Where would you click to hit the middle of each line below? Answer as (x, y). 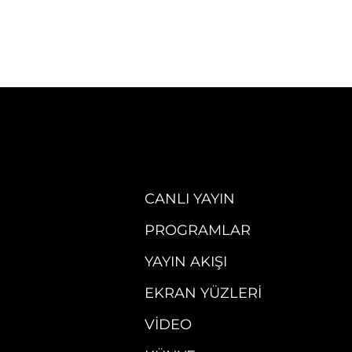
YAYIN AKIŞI (185, 261)
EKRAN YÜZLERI (203, 293)
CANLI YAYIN (189, 198)
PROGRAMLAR (197, 230)
